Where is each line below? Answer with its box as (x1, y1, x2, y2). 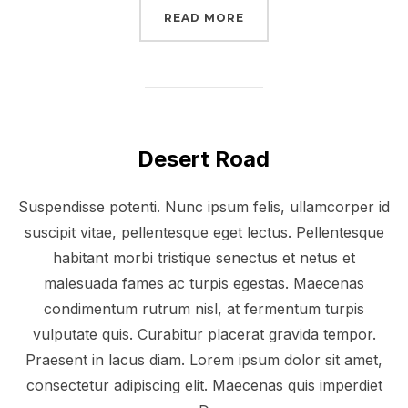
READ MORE (164, 11, 244, 25)
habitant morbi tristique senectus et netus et (53, 249, 355, 268)
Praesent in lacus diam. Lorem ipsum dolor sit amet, (25, 351, 382, 370)
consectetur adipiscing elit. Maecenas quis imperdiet (25, 376, 382, 395)
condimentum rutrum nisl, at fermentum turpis (44, 300, 364, 319)
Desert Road (137, 146, 270, 173)
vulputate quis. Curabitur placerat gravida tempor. (32, 325, 376, 344)
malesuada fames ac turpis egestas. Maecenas (44, 274, 364, 293)
